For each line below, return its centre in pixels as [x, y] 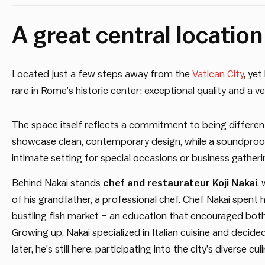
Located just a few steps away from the [102, 74]
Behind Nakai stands [57, 183]
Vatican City [218, 74]
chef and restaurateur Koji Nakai [180, 183]
